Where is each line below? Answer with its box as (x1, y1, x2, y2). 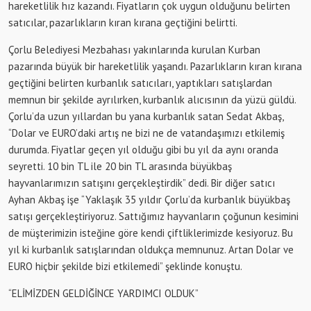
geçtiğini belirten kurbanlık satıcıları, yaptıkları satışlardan (8, 76, 272, 90)
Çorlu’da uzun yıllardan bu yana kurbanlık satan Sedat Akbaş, (8, 109, 283, 123)
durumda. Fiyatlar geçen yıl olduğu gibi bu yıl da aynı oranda (8, 142, 278, 156)
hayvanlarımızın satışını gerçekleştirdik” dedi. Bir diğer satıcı (8, 176, 275, 190)
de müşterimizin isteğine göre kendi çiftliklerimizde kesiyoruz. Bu (8, 226, 293, 239)
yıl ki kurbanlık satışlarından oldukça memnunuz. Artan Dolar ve (8, 242, 294, 256)
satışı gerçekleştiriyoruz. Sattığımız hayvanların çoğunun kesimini (8, 209, 299, 223)
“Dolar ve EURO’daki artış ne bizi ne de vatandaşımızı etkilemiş (8, 126, 285, 140)
